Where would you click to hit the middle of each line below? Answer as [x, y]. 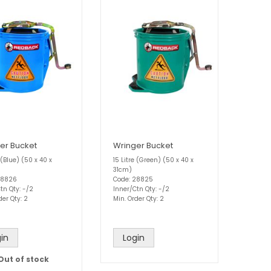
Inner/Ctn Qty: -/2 [141, 189]
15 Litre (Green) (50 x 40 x [153, 160]
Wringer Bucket [143, 146]
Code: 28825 [133, 180]
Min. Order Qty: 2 [139, 199]
